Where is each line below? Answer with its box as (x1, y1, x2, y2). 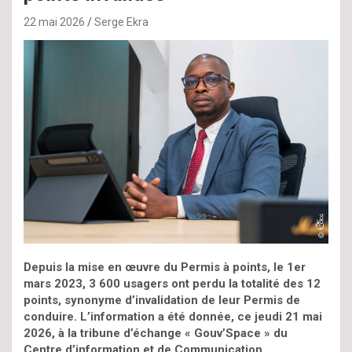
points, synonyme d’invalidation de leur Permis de (24, 292, 300, 307)
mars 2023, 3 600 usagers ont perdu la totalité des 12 (24, 276, 321, 291)
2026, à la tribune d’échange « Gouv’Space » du (24, 325, 288, 340)
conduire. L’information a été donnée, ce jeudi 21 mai (24, 309, 322, 324)
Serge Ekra (94, 16, 148, 29)
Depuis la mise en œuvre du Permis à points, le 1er (24, 259, 306, 274)
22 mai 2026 (24, 16, 85, 29)
